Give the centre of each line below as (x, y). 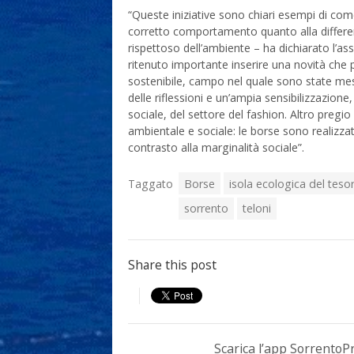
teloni (257, 209)
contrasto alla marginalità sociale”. (216, 147)
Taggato (151, 183)
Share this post (172, 264)
